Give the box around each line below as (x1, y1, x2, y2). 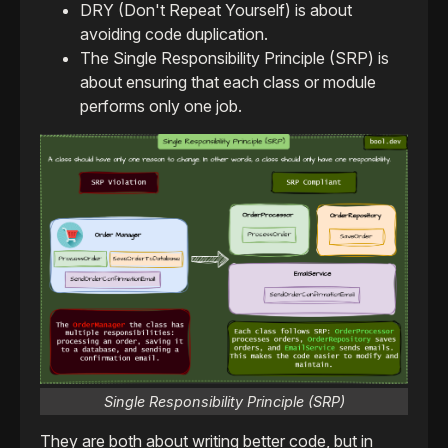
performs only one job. (80, 95, 242, 116)
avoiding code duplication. (80, 23, 268, 44)
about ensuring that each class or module (80, 71, 376, 92)
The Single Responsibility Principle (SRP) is (80, 47, 389, 68)
